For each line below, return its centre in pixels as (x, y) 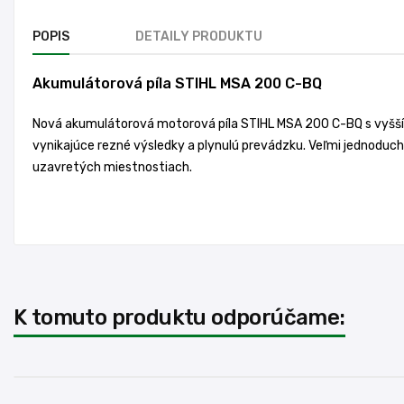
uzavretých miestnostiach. (112, 167)
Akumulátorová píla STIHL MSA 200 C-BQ (177, 83)
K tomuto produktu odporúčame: (179, 317)
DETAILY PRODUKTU (199, 37)
